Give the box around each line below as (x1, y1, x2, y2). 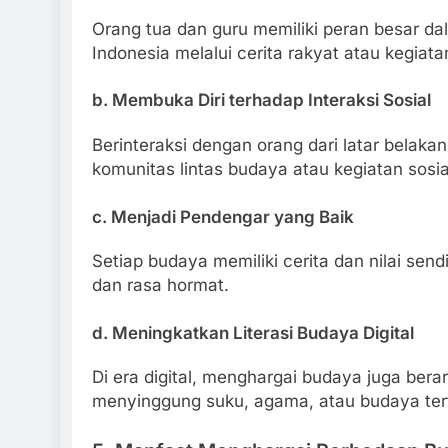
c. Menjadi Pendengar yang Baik (92, 206, 354, 227)
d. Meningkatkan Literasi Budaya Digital (92, 322, 414, 343)
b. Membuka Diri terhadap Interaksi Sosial (92, 90, 431, 111)
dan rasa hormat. (92, 275, 229, 296)
